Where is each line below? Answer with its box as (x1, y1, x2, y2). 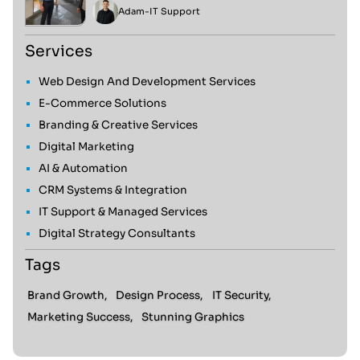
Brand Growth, (27, 288, 108, 303)
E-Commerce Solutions (38, 96, 166, 111)
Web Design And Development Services (38, 75, 256, 89)
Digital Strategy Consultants (38, 227, 195, 241)
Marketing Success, (27, 309, 133, 324)
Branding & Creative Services (38, 118, 198, 133)
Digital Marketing (38, 140, 134, 154)
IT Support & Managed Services (38, 205, 207, 219)
